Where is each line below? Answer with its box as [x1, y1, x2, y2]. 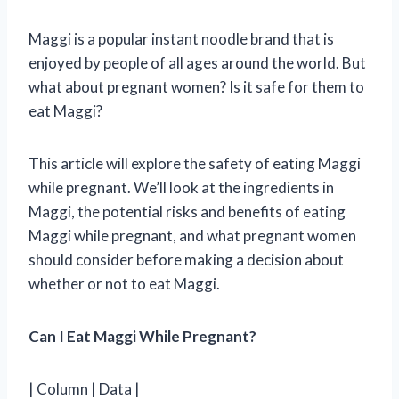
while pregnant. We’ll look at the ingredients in [28, 177, 334, 197]
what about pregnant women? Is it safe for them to [28, 77, 364, 96]
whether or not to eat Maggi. [28, 273, 220, 293]
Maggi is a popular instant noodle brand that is [28, 28, 334, 48]
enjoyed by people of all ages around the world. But [28, 53, 366, 72]
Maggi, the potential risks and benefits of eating [28, 201, 346, 221]
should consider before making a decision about [28, 249, 344, 269]
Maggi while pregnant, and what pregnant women [28, 225, 356, 245]
